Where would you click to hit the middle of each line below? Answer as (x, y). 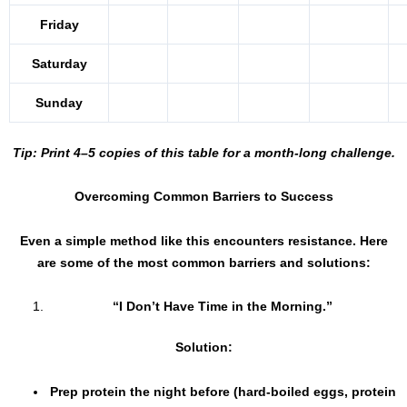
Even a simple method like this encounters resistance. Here (203, 240)
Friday (59, 24)
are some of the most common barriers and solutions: (203, 262)
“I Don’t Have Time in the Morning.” (223, 307)
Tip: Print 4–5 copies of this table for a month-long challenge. (203, 152)
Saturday (59, 63)
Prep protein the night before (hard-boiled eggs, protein (223, 391)
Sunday (59, 102)
